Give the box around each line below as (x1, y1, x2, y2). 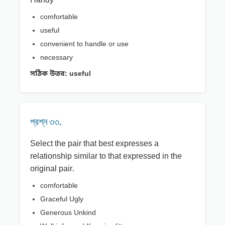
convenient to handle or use (40, 40, 129, 50)
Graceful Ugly (40, 195, 83, 205)
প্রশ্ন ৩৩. (30, 116, 62, 128)
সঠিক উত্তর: (30, 69, 67, 79)
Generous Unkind (40, 208, 96, 218)
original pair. (30, 164, 74, 175)
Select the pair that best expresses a (30, 139, 159, 150)
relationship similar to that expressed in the (30, 151, 182, 163)
